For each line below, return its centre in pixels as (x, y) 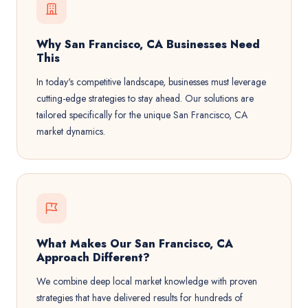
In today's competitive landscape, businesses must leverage (151, 82)
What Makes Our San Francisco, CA (135, 244)
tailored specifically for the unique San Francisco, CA (142, 115)
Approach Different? (93, 257)
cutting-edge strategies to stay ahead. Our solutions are (145, 98)
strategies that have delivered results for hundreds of (140, 298)
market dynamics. (71, 131)
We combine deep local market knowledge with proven (147, 281)
